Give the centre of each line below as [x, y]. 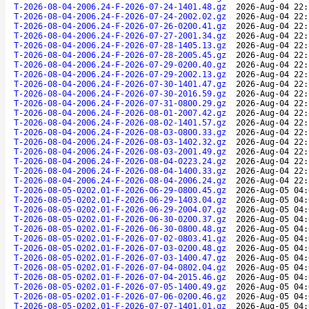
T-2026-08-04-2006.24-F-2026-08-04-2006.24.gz [120, 180]
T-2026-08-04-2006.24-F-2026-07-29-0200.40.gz [120, 64]
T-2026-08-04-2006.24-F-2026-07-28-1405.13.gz [120, 45]
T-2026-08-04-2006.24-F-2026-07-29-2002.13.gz [120, 74]
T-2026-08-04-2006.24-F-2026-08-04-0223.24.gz [120, 161]
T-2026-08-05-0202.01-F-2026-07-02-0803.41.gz [120, 238]
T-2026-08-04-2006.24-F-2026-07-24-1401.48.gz [120, 7]
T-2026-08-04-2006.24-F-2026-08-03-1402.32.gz [120, 142]
